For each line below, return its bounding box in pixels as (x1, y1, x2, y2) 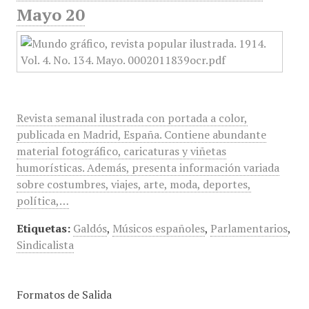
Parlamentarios (210, 221, 288, 236)
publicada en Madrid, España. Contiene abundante (16, 127, 266, 142)
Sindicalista (16, 237, 74, 252)
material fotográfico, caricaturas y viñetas (16, 143, 226, 159)
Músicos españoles (112, 221, 205, 236)
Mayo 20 (16, 3, 85, 26)
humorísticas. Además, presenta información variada (16, 160, 279, 175)
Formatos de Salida (16, 287, 112, 302)
